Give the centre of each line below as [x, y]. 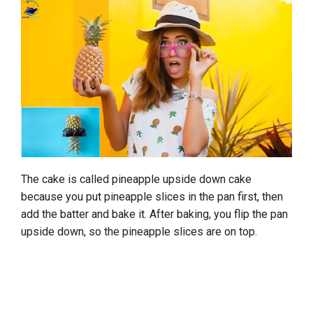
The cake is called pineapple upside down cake [136, 180]
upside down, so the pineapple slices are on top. [142, 232]
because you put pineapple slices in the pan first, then [152, 197]
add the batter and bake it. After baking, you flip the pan [154, 214]
